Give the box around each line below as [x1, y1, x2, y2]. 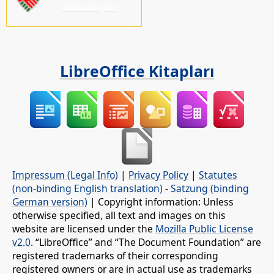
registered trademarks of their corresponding [12, 249, 218, 263]
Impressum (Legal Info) [12, 168, 118, 182]
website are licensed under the [12, 222, 155, 236]
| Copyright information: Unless [87, 195, 234, 209]
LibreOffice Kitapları [59, 61, 215, 82]
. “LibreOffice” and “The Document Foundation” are [31, 235, 261, 250]
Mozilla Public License [155, 222, 253, 236]
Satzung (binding [171, 182, 249, 196]
